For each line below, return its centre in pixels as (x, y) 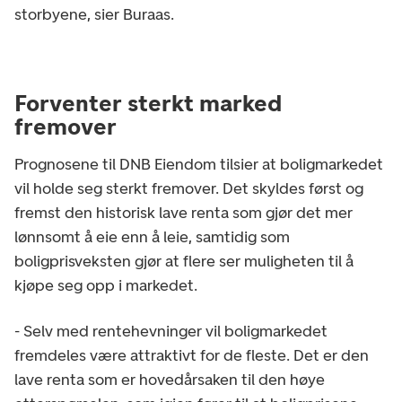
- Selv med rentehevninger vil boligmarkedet (171, 331)
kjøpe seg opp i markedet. (106, 285)
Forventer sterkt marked (148, 103)
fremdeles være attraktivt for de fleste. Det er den (192, 355)
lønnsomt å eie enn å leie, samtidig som (152, 236)
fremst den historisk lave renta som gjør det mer (184, 212)
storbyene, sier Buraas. (94, 14)
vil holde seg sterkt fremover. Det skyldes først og (189, 188)
